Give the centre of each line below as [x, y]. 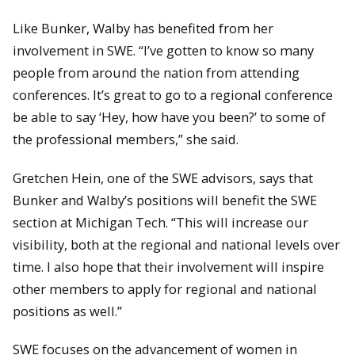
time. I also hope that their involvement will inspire [168, 266]
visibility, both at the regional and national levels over [176, 244]
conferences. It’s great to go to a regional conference [173, 94]
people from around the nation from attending [156, 72]
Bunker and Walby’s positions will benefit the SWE [165, 200]
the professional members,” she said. [126, 139]
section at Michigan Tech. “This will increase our [160, 222]
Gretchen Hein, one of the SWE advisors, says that [163, 177]
